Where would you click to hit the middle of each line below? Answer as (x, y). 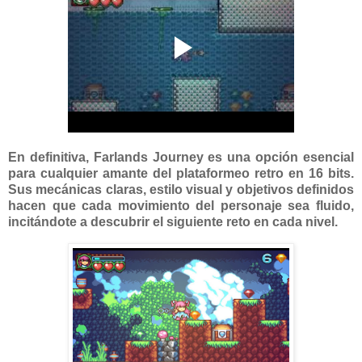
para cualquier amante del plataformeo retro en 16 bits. (181, 174)
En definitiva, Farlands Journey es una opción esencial (181, 158)
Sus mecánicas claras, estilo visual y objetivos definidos (181, 190)
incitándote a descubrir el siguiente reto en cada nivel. (173, 222)
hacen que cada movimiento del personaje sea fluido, (181, 206)
